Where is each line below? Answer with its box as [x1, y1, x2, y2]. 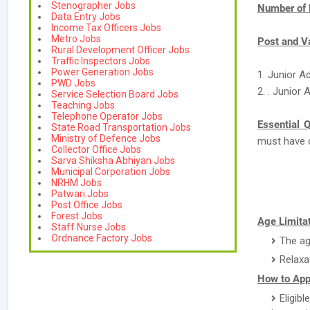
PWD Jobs [51, 77, 95, 89]
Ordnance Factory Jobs [51, 232, 152, 244]
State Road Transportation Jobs [51, 122, 191, 133]
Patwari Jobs [51, 188, 109, 199]
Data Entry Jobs [51, 11, 120, 22]
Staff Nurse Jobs [51, 221, 126, 232]
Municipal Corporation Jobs [51, 166, 170, 177]
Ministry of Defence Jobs [51, 133, 161, 144]
